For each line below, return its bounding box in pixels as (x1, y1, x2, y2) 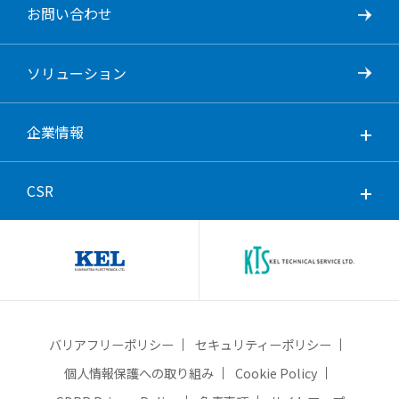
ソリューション (26, 61, 126, 84)
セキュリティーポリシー (195, 334, 331, 354)
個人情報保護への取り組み (63, 362, 214, 382)
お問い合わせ (26, 3, 112, 25)
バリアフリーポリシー (49, 334, 174, 354)
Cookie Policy (234, 362, 317, 382)
